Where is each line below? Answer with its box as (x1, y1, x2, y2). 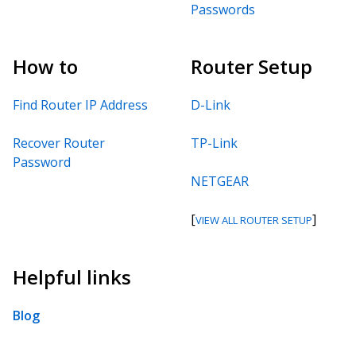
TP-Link (191, 133, 238, 152)
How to (13, 52, 78, 79)
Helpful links (13, 263, 131, 290)
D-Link (191, 95, 230, 114)
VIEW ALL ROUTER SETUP (195, 212, 312, 227)
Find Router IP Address (13, 95, 148, 114)
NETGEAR (191, 172, 249, 190)
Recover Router (13, 133, 105, 152)
